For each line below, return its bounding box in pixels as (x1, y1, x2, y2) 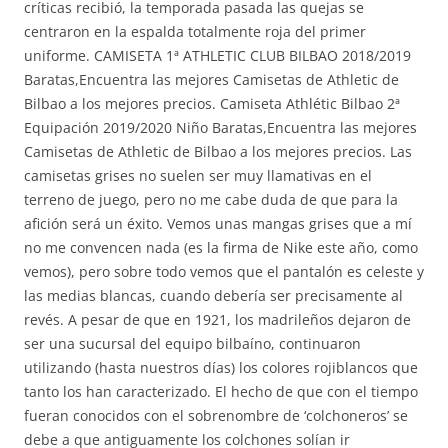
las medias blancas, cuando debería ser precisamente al (24, 286, 403, 305)
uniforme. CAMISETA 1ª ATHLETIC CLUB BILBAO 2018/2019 (24, 46, 411, 65)
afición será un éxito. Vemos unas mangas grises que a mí (24, 214, 412, 233)
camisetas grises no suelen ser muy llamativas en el (24, 166, 372, 185)
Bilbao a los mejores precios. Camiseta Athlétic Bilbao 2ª (24, 94, 400, 113)
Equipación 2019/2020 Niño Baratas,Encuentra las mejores (24, 118, 417, 137)
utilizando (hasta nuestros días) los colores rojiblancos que (24, 358, 418, 377)
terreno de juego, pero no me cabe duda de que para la (24, 190, 398, 209)
